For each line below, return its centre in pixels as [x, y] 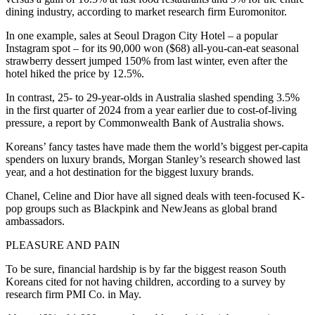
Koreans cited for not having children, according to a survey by [146, 281]
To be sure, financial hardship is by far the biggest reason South [146, 269]
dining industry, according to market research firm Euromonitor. [146, 11]
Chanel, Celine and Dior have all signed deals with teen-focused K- [155, 195]
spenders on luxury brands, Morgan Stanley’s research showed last [153, 159]
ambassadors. [35, 221]
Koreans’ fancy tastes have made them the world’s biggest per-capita [157, 146]
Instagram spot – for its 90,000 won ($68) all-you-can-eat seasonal [152, 48]
